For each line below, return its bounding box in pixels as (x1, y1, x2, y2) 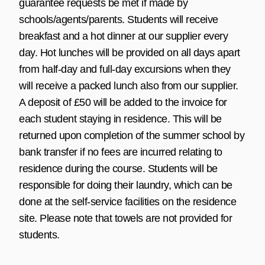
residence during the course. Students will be (19, 162, 218, 174)
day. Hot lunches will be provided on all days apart (19, 46, 240, 59)
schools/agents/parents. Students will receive (19, 13, 218, 25)
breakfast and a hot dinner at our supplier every (19, 30, 228, 42)
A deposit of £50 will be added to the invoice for (19, 96, 227, 108)
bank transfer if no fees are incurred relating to (19, 146, 222, 158)
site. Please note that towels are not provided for (19, 212, 232, 224)
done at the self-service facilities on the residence (19, 195, 236, 208)
